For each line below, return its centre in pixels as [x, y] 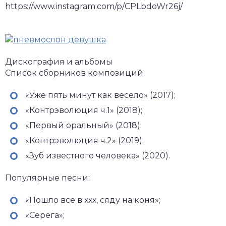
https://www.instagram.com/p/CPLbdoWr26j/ [94, 6]
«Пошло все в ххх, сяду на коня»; [93, 200]
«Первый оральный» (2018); [83, 125]
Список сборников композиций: [75, 73]
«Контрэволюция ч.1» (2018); [84, 110]
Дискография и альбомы [59, 62]
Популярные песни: [47, 178]
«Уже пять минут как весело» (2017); [100, 95]
